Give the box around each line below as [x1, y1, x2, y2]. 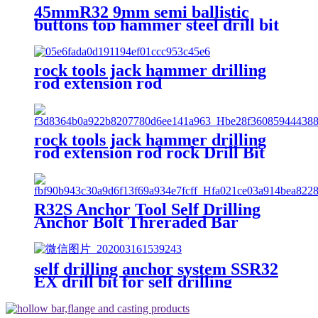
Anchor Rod [34, 225, 123, 244]
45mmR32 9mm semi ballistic [34, 2, 249, 21]
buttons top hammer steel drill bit [34, 15, 279, 34]
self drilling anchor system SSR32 [34, 260, 278, 279]
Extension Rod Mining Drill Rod [34, 155, 270, 175]
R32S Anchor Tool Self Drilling [34, 199, 261, 219]
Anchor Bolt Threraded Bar [34, 212, 238, 231]
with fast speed [34, 28, 141, 47]
